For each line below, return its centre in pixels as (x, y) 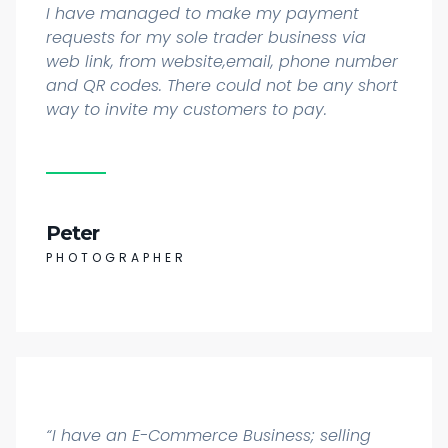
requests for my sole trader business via (206, 38)
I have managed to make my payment (202, 14)
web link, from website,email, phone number (222, 62)
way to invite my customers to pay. (186, 110)
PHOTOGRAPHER (116, 258)
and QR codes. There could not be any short (222, 86)
